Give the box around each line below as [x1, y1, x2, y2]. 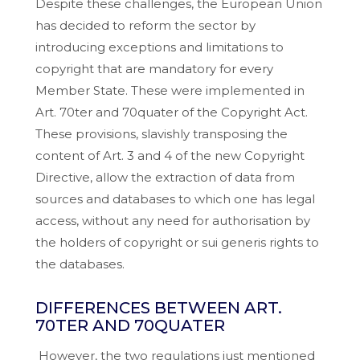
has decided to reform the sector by [35, 18, 256, 34]
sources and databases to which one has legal [35, 191, 315, 207]
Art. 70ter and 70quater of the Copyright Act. [35, 104, 308, 121]
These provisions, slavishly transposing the [35, 126, 288, 142]
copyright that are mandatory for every [35, 61, 273, 77]
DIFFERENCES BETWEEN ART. [35, 298, 282, 318]
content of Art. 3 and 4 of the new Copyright [35, 148, 305, 164]
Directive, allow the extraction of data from [35, 170, 295, 186]
